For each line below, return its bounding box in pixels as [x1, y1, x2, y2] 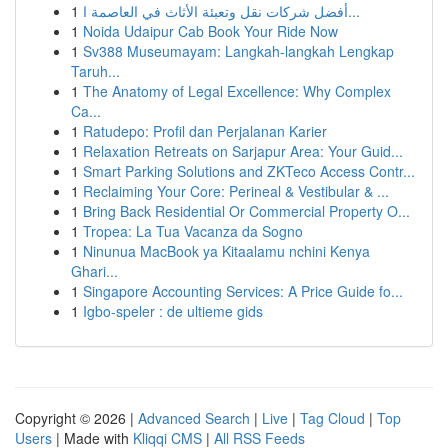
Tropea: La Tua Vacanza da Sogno [83, 221, 303, 241]
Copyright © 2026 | [15, 408, 138, 428]
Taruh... [71, 61, 120, 81]
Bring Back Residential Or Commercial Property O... [83, 201, 410, 221]
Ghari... [71, 261, 118, 281]
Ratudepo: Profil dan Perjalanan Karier [83, 121, 327, 141]
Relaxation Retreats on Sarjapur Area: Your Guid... [83, 141, 403, 161]
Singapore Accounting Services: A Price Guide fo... [83, 281, 403, 301]
